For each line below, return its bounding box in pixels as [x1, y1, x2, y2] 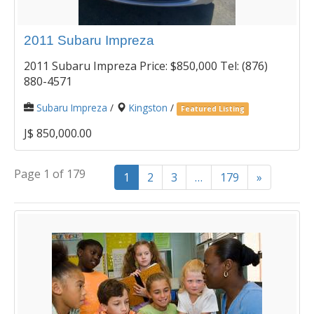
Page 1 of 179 [14, 165, 86, 182]
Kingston [129, 100, 168, 114]
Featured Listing [181, 103, 245, 114]
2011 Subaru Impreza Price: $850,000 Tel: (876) [24, 57, 268, 74]
